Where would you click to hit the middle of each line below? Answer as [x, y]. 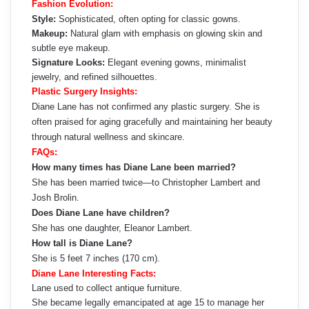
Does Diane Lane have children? [101, 212]
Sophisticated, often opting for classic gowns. [148, 19]
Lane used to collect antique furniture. [107, 288]
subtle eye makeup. [71, 48]
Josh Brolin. [56, 197]
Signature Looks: [68, 62]
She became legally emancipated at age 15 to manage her [148, 302]
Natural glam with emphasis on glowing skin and [165, 33]
